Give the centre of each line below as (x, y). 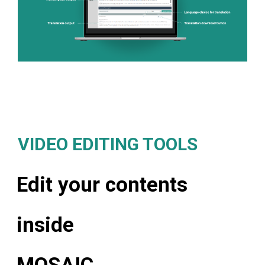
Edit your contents (102, 185)
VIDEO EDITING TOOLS (108, 144)
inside (45, 225)
